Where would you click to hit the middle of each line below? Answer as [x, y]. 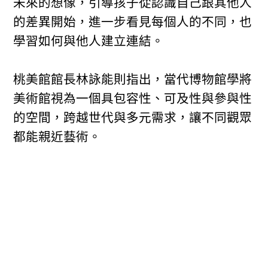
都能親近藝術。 [57, 137]
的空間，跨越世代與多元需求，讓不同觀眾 [133, 118]
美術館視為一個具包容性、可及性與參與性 [133, 99]
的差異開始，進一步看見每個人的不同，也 [133, 22]
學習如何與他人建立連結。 [89, 41]
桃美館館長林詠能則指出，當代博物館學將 [133, 80]
